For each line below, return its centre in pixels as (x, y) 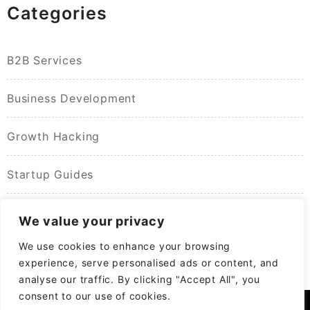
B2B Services (45, 60)
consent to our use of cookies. (95, 296)
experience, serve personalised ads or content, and (149, 263)
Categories (57, 13)
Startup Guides (51, 174)
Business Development (72, 98)
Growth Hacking (54, 136)
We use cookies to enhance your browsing (125, 246)
